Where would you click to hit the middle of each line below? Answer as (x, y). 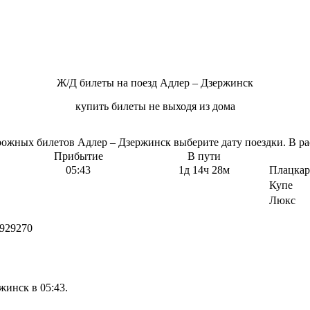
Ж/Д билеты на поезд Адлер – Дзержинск (155, 83)
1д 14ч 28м (204, 170)
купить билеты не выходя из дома (155, 107)
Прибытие (78, 156)
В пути (204, 156)
